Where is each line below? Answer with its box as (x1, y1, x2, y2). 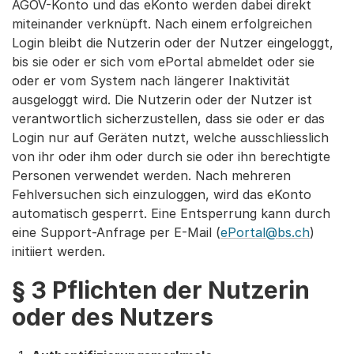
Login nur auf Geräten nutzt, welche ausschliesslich (12, 130, 329, 145)
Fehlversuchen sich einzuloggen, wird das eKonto (12, 186, 311, 202)
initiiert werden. (12, 243, 105, 259)
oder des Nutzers (12, 303, 213, 331)
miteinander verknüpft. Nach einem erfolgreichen (12, 16, 312, 32)
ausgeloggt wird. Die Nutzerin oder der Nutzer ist (12, 92, 312, 107)
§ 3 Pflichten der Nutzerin (12, 276, 310, 304)
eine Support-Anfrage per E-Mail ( (12, 224, 220, 240)
